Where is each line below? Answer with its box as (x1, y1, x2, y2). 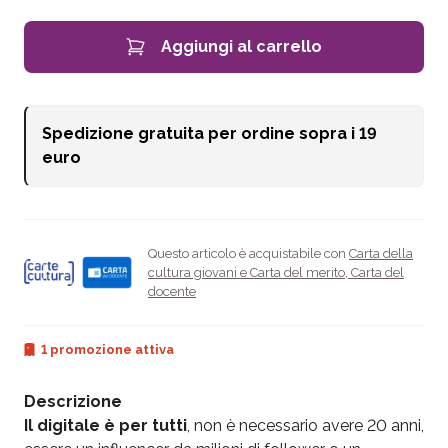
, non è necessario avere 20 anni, (187, 415, 424, 435)
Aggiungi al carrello (161, 36, 322, 56)
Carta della (349, 245, 413, 261)
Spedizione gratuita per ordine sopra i (42, 123, 359, 143)
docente (148, 283, 196, 299)
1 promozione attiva (41, 341, 174, 357)
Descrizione (24, 391, 122, 411)
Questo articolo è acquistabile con (148, 245, 349, 261)
